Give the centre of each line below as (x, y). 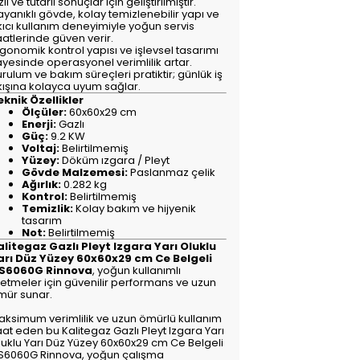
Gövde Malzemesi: (75, 172)
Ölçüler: (45, 112)
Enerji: (39, 124)
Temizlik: (48, 208)
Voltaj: (41, 148)
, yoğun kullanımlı (137, 270)
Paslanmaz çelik (172, 172)
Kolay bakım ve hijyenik (135, 208)
